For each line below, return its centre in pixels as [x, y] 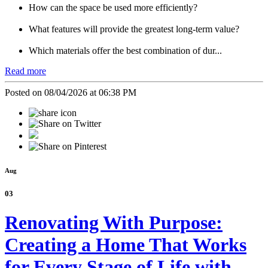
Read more [25, 71]
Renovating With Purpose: [114, 223]
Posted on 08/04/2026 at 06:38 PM [71, 93]
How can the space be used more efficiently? [113, 8]
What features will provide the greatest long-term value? [134, 29]
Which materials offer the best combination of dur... [125, 51]
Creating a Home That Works [126, 245]
